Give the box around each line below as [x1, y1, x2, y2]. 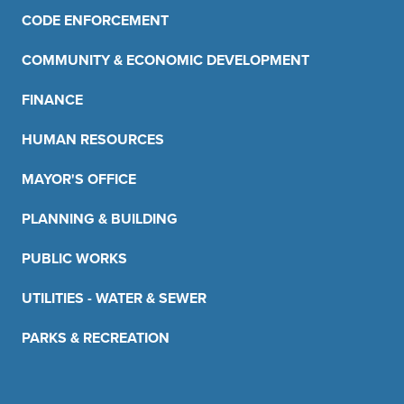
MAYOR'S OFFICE [22, 168, 136, 189]
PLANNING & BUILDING [22, 207, 178, 229]
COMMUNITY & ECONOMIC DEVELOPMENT [22, 49, 309, 70]
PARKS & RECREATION [22, 326, 170, 348]
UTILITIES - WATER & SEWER [22, 287, 207, 308]
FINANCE [22, 88, 83, 110]
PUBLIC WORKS [22, 247, 127, 269]
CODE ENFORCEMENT [22, 9, 169, 31]
